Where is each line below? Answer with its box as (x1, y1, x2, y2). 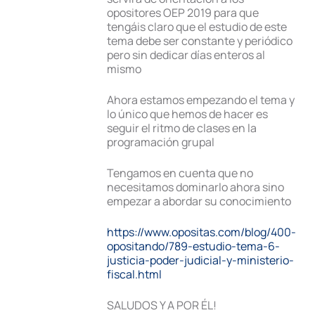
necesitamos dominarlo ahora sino (107, 179, 284, 195)
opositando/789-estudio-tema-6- (107, 238, 280, 254)
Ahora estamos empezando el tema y (107, 92, 295, 108)
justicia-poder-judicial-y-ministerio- (107, 252, 294, 268)
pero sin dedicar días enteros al (107, 47, 265, 63)
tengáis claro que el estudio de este (107, 19, 287, 34)
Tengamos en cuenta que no (107, 165, 253, 181)
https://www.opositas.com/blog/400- (107, 224, 296, 240)
